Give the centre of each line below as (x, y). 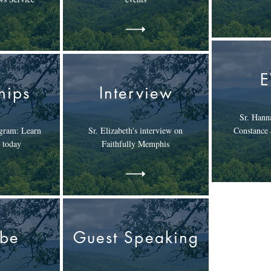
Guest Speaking (136, 238)
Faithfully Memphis (135, 144)
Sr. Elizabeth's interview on (135, 130)
